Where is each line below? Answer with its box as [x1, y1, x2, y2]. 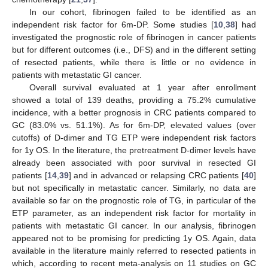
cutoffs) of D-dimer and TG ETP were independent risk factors [12, 133, 256, 143]
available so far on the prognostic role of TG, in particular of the [12, 196, 256, 206]
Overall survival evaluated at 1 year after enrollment [29, 83, 256, 93]
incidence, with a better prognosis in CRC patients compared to [12, 108, 256, 118]
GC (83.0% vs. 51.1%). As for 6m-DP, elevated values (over [12, 120, 256, 130]
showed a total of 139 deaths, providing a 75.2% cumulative [12, 95, 256, 105]
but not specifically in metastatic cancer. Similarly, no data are [12, 183, 256, 193]
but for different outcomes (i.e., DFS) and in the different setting [12, 45, 256, 55]
